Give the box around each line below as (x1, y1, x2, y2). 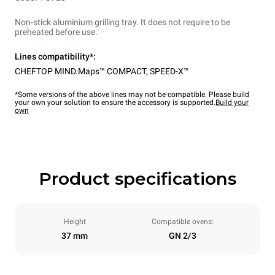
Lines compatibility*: (15, 52, 96, 62)
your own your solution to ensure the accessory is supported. (15, 98, 215, 107)
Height (63, 217, 86, 227)
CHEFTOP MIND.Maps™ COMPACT (15, 66, 146, 77)
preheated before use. (15, 27, 98, 37)
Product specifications (39, 168, 236, 190)
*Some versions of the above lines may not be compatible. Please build (15, 90, 249, 99)
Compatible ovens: (152, 217, 214, 227)
